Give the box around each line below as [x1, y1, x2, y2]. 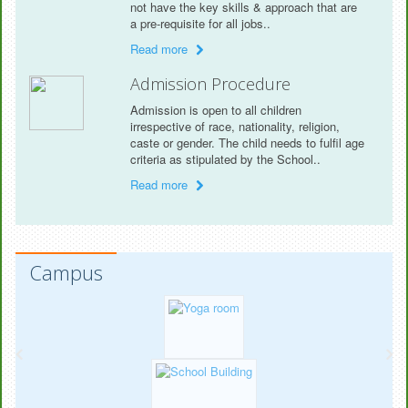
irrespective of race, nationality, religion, [130, 117, 341, 135]
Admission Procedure [130, 73, 291, 95]
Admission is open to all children [130, 101, 302, 118]
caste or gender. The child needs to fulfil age [130, 134, 365, 151]
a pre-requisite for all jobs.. [130, 15, 271, 32]
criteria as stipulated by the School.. [130, 150, 321, 168]
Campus [29, 259, 104, 286]
